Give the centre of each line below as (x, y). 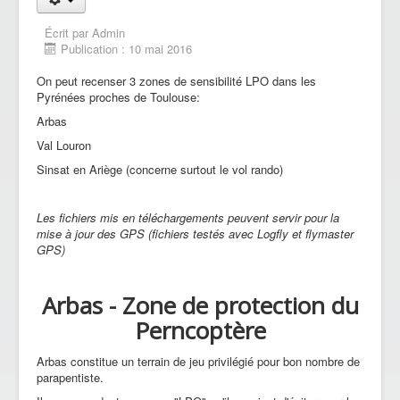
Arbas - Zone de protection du (200, 305)
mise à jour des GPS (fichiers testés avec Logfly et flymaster (195, 233)
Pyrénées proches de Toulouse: (118, 96)
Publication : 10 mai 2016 (126, 48)
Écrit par (68, 32)
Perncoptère (200, 330)
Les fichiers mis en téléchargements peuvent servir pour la (188, 217)
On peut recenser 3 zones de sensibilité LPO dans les (176, 80)
